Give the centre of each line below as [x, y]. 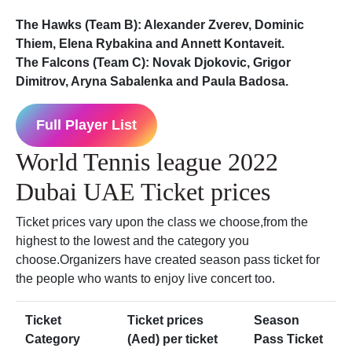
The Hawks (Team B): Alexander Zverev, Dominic [160, 25]
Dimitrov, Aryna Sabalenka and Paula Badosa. [152, 82]
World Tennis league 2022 [147, 162]
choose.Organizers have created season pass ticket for [168, 260]
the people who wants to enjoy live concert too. [145, 279]
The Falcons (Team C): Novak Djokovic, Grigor [153, 63]
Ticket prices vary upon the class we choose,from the [162, 222]
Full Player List [86, 125]
